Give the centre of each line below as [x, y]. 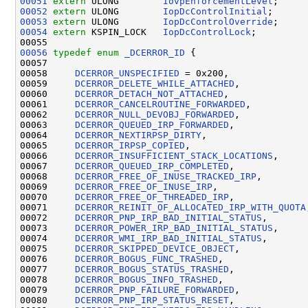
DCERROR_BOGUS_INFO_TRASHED [146, 279]
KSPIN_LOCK [124, 32]
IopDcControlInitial [215, 11]
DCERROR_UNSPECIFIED [127, 73]
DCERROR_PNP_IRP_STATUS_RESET [152, 300]
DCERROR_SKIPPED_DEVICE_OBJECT [155, 248]
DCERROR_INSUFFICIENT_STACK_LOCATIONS [174, 155]
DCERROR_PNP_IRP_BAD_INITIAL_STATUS [168, 217]
